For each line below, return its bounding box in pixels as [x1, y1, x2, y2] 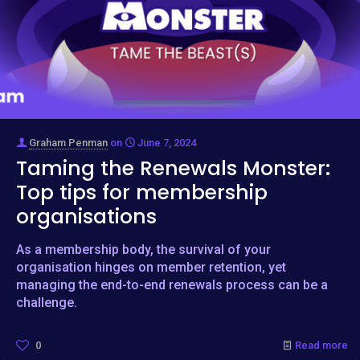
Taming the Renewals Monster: [16, 154, 330, 183]
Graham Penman [29, 137, 108, 149]
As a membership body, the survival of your [16, 242, 271, 258]
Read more [295, 339, 348, 352]
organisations [16, 202, 157, 231]
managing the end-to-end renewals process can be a [16, 277, 328, 293]
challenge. [16, 295, 77, 311]
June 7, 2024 [137, 137, 196, 149]
